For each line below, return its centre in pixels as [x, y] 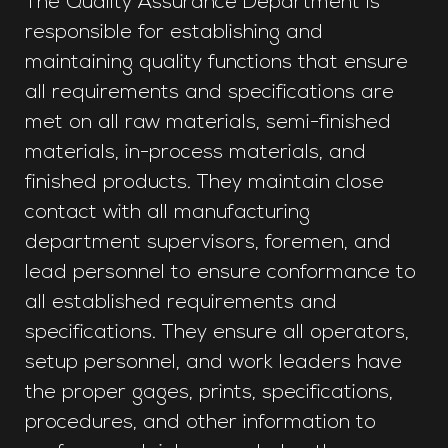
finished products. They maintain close [204, 183]
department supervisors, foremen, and [208, 243]
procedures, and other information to [200, 423]
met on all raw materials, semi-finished [208, 123]
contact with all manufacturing [167, 213]
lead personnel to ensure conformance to [220, 273]
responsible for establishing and [174, 33]
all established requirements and [181, 303]
